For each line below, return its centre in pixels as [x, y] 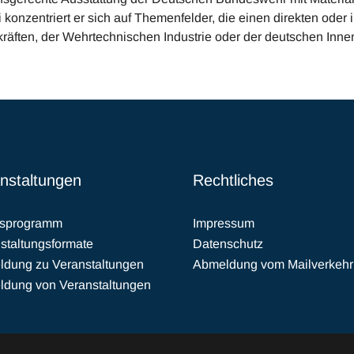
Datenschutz [228, 244]
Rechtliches [233, 181]
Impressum [224, 224]
